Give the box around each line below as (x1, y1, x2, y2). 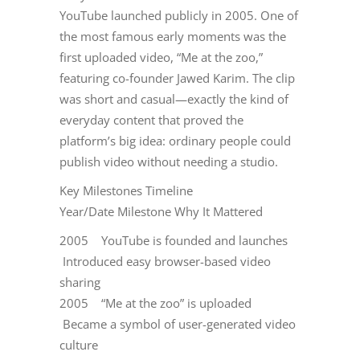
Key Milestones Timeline (59, 182, 193, 199)
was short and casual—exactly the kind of (59, 91, 288, 108)
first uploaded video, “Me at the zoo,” (59, 49, 263, 66)
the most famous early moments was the (59, 28, 286, 45)
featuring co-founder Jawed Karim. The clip (59, 70, 295, 87)
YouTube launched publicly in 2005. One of (59, 7, 298, 24)
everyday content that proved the (59, 112, 243, 129)
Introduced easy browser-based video (59, 253, 271, 270)
